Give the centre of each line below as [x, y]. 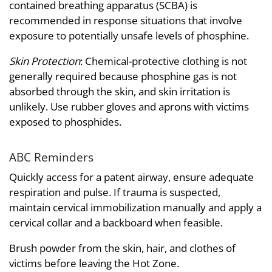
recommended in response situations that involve [126, 20]
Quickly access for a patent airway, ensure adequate [131, 177]
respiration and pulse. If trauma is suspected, [115, 192]
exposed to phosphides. [65, 121]
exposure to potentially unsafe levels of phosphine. [129, 35]
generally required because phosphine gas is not [123, 76]
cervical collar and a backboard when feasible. [116, 223]
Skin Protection [45, 61]
